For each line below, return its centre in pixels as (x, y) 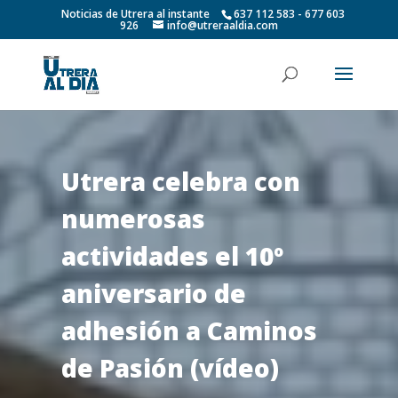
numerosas (133, 218)
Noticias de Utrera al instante (136, 14)
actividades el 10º (172, 255)
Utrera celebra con (180, 181)
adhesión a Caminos (189, 330)
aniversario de (153, 293)
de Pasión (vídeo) (170, 367)
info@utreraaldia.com (222, 25)
